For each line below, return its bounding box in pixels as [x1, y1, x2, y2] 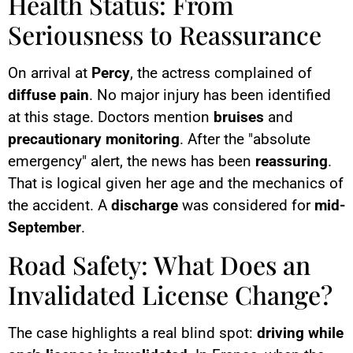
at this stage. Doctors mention [8, 107, 214, 126]
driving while [257, 323, 344, 342]
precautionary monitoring [8, 129, 180, 148]
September [8, 217, 81, 236]
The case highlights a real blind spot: [8, 323, 257, 342]
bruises [214, 107, 264, 126]
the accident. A [8, 195, 111, 214]
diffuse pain [8, 85, 89, 104]
